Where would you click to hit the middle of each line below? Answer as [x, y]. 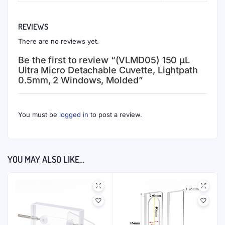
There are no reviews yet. [59, 41]
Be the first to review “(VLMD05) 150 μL [104, 60]
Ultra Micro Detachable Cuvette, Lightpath [108, 70]
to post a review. [115, 115]
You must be [39, 115]
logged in [74, 115]
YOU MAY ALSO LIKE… [46, 159]
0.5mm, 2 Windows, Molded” [80, 80]
